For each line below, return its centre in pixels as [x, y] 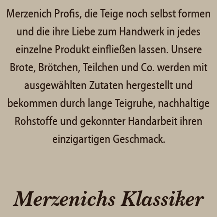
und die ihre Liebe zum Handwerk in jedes [108, 32]
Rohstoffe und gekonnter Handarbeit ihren [108, 122]
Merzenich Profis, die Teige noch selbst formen [108, 15]
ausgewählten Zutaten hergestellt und [108, 86]
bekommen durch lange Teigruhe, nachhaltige [108, 104]
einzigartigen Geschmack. [108, 140]
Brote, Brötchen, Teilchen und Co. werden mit [108, 68]
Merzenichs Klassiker [108, 199]
